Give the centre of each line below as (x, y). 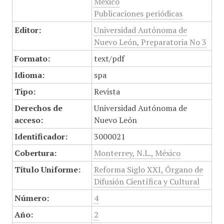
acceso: (28, 120)
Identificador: (41, 136)
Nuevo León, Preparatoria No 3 (150, 42)
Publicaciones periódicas (138, 13)
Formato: (32, 58)
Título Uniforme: (47, 169)
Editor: (27, 30)
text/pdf (109, 58)
